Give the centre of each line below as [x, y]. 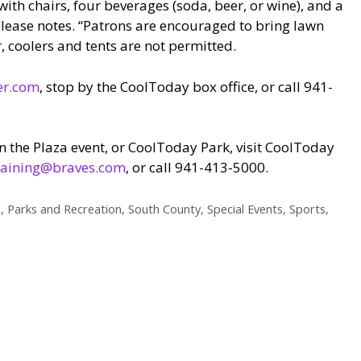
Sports [307, 210]
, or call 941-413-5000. [197, 168]
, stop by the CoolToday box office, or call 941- [186, 86]
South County [164, 210]
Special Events [245, 210]
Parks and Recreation [64, 210]
